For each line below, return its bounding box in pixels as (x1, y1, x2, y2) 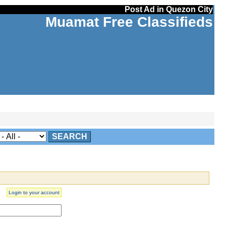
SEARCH (51, 132, 87, 141)
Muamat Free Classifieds (45, 14, 213, 30)
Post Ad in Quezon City (124, 5, 213, 14)
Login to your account (8, 190, 60, 195)
